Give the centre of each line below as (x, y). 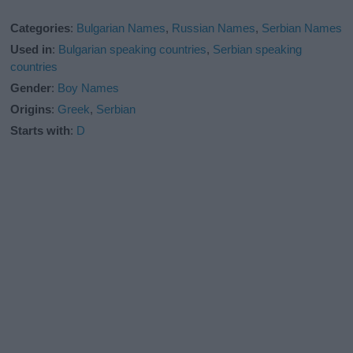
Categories (41, 28)
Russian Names (214, 28)
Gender (31, 87)
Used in (32, 49)
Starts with (41, 130)
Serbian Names (302, 28)
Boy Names (89, 87)
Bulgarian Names (121, 28)
